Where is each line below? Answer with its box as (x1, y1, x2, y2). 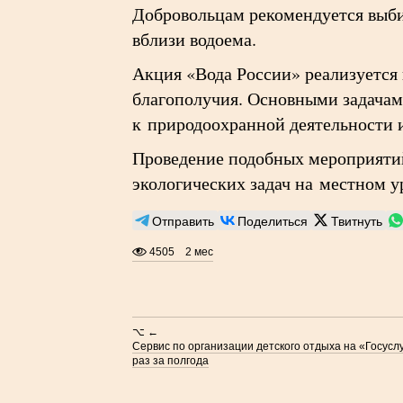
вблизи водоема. (132, 27, 257, 51)
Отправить (152, 211, 215, 229)
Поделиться (237, 211, 309, 229)
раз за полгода (132, 354, 210, 367)
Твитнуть (331, 211, 383, 229)
